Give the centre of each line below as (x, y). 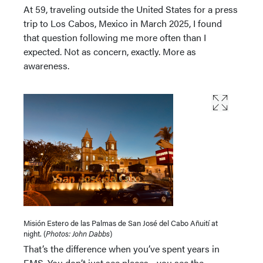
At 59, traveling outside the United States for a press (131, 9)
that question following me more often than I (115, 37)
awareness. (46, 65)
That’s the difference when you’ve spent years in (122, 249)
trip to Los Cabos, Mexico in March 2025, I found (123, 23)
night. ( (35, 234)
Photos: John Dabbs (78, 234)
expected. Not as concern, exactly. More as (110, 51)
